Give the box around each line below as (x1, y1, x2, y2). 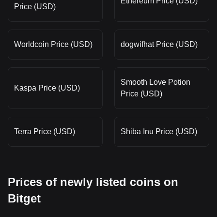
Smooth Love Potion (121, 77, 190, 86)
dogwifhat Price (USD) (121, 40, 198, 48)
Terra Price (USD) (14, 127, 75, 136)
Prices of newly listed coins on (8, 175, 178, 188)
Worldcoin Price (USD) (14, 40, 93, 48)
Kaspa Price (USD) (14, 83, 80, 92)
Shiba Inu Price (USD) (121, 127, 197, 136)
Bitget (8, 191, 41, 205)
